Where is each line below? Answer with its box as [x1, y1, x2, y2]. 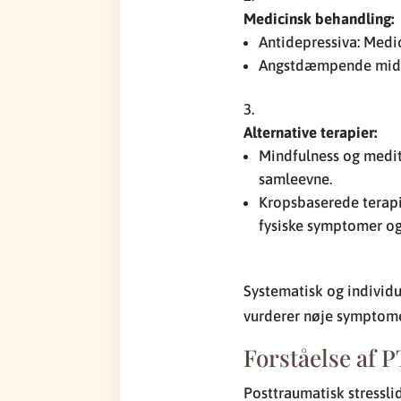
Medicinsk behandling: [243, 9, 394, 28]
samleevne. [259, 169, 332, 188]
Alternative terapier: [243, 123, 377, 141]
